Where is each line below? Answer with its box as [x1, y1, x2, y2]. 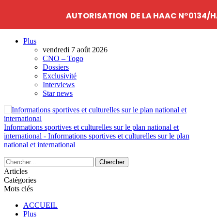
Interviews [43, 80, 75, 89]
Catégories [4, 176, 36, 184]
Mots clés [4, 185, 33, 193]
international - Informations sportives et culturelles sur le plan [4, 132, 189, 140]
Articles [4, 167, 28, 175]
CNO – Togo [43, 54, 83, 62]
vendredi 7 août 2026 [43, 46, 108, 54]
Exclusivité [43, 72, 77, 80]
